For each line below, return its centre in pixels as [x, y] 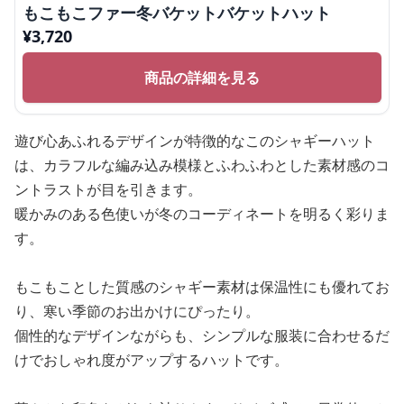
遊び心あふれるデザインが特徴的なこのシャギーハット [195, 141]
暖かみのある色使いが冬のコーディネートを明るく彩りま [202, 214]
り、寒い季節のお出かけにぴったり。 [137, 311]
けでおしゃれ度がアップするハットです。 [151, 360]
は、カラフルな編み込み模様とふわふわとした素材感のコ [202, 165]
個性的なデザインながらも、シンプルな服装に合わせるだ [202, 335]
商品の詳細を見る [202, 78]
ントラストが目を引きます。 [108, 189]
